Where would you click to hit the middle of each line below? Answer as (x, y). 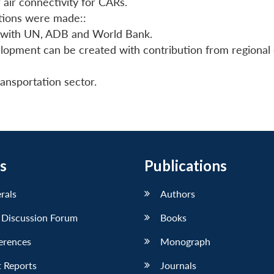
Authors (178, 193)
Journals (178, 265)
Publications (186, 165)
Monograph (185, 241)
